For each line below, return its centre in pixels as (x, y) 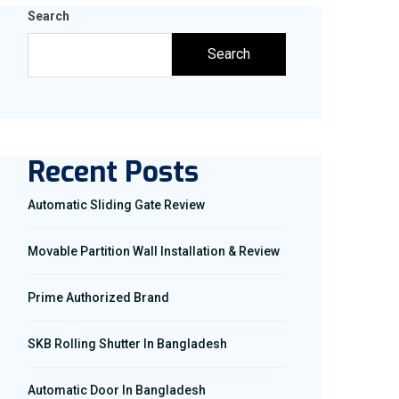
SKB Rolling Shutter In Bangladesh (127, 344)
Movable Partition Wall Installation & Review (154, 251)
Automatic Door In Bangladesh (117, 390)
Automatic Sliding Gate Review (116, 205)
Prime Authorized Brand (98, 297)
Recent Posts (113, 172)
